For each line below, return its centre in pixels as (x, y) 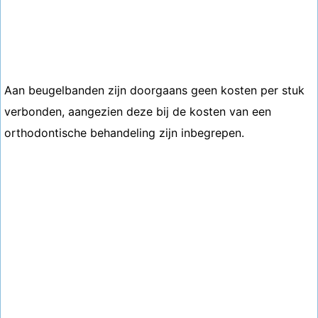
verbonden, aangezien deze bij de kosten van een (138, 111)
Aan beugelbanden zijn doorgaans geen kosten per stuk (154, 90)
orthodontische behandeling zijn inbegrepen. (124, 133)
